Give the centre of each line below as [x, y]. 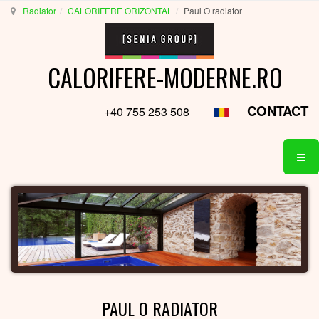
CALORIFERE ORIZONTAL [120, 10]
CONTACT [278, 111]
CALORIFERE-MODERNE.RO [165, 77]
